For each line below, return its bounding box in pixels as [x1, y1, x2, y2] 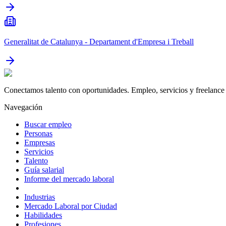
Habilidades [24, 210, 62, 219]
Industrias [24, 192, 55, 201]
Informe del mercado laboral [24, 174, 114, 183]
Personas [24, 129, 52, 138]
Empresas [24, 138, 55, 147]
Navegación [4, 102, 42, 111]
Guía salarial [24, 165, 64, 174]
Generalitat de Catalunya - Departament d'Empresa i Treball [4, 37, 194, 46]
